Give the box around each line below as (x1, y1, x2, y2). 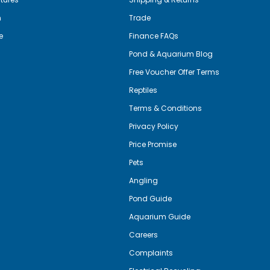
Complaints (129, 247, 174, 258)
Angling (129, 175, 159, 186)
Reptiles (129, 84, 158, 95)
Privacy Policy (129, 121, 179, 131)
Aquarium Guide (129, 211, 191, 222)
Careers (129, 229, 159, 240)
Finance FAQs (129, 30, 179, 41)
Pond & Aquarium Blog (129, 48, 213, 59)
